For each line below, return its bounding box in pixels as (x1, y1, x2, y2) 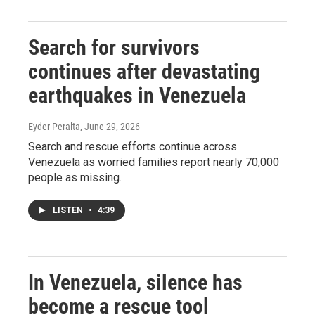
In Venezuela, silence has (28, 270, 243, 295)
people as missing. (28, 171, 122, 184)
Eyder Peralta (28, 121, 80, 132)
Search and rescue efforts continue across (28, 140, 237, 153)
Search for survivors (28, 35, 200, 60)
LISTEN (53, 205, 85, 215)
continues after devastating (28, 59, 260, 84)
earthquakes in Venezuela (28, 83, 246, 108)
